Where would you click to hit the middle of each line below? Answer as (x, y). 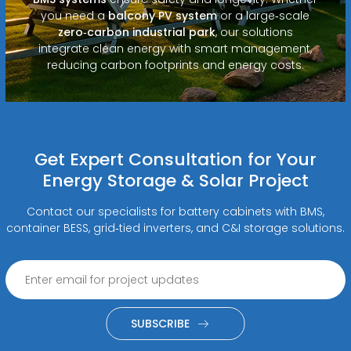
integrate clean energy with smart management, (175, 48)
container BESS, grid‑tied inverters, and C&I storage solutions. (175, 228)
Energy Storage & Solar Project (175, 180)
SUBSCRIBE (160, 323)
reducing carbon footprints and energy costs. (175, 65)
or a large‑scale (264, 15)
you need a (75, 15)
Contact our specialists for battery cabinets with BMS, (175, 211)
